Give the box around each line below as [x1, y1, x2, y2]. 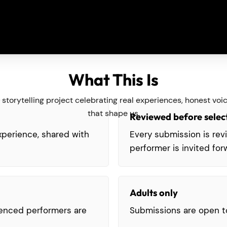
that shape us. [87, 108, 140, 119]
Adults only [130, 187, 178, 199]
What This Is [68, 69, 159, 90]
